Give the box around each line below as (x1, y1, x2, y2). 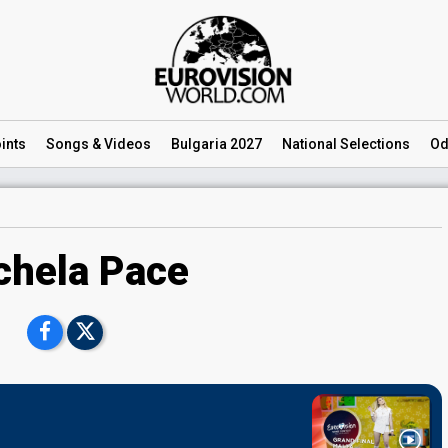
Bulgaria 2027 (171, 136, 262, 152)
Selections (337, 136, 410, 152)
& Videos (89, 136, 151, 152)
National (282, 136, 337, 152)
